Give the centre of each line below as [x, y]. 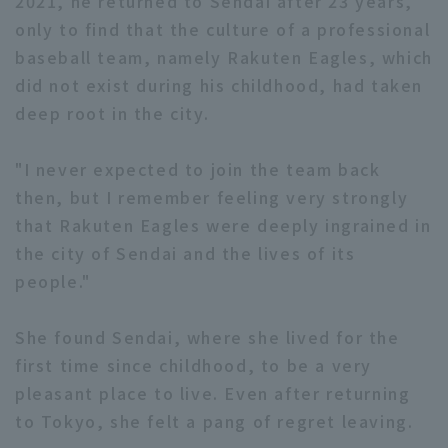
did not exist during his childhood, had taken [219, 85]
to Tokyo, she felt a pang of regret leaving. [214, 421]
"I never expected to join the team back [198, 169]
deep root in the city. [112, 113]
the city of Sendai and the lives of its [185, 253]
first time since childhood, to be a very [194, 365]
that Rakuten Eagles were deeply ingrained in [223, 225]
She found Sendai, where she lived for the [207, 337]
